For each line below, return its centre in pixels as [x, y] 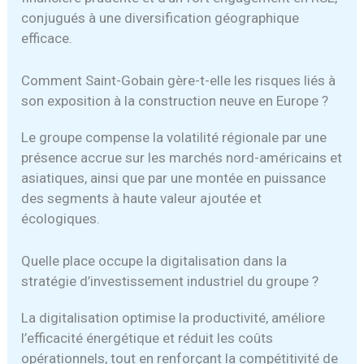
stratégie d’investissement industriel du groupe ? [170, 281]
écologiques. [61, 218]
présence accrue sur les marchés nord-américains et [182, 157]
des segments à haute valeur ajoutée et [142, 198]
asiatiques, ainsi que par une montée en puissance [174, 178]
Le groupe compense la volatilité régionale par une [174, 137]
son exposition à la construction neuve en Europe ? [175, 100]
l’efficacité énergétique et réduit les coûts [147, 338]
